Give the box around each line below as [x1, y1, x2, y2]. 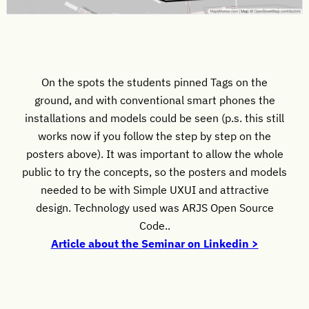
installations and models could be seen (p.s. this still [25, 110, 284, 126]
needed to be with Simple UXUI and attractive [40, 182, 269, 197]
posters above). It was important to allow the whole [26, 146, 283, 161]
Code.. [139, 218, 170, 233]
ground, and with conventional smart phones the [34, 92, 275, 108]
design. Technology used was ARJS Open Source [35, 200, 274, 215]
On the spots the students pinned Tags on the [41, 74, 268, 90]
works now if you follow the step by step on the [38, 128, 271, 143]
